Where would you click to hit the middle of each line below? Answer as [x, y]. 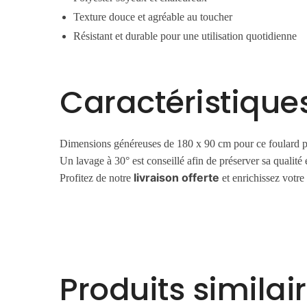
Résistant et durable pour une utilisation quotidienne [185, 36]
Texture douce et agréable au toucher [153, 17]
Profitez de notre [97, 178]
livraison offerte [177, 178]
